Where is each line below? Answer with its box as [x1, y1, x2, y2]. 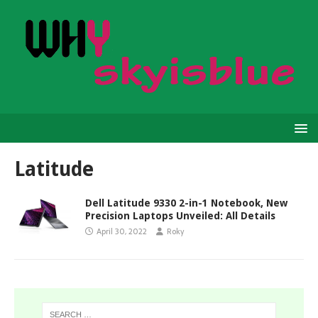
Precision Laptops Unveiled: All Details [85, 210, 275, 221]
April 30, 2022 [97, 225, 147, 238]
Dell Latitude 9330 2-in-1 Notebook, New [85, 197, 287, 209]
